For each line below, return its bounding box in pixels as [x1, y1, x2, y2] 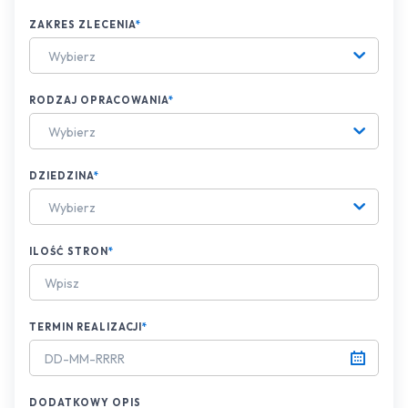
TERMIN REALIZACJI [29, 321, 142, 334]
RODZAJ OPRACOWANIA [29, 94, 168, 107]
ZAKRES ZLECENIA [29, 18, 136, 32]
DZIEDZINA [29, 169, 94, 183]
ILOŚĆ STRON [29, 245, 108, 259]
